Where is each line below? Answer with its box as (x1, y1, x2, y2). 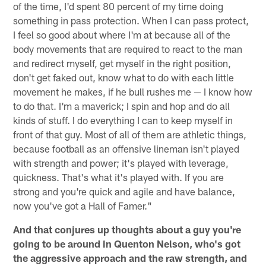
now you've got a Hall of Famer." (13, 199, 153, 211)
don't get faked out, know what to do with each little (13, 71, 235, 83)
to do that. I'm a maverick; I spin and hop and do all (13, 99, 230, 112)
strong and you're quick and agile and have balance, (13, 185, 236, 197)
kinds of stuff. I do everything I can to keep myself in (13, 113, 233, 126)
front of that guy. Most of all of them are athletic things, (13, 128, 247, 140)
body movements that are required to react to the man (13, 42, 243, 55)
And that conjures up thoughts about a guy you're (13, 223, 242, 235)
